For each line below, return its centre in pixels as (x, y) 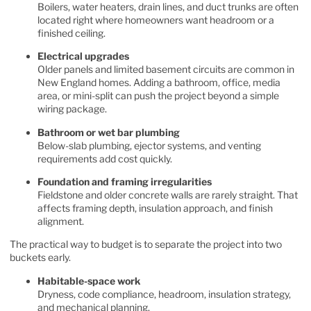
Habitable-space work (89, 280)
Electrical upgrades (83, 56)
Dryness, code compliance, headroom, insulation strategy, (164, 294)
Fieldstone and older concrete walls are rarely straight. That (168, 194)
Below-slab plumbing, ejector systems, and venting (149, 145)
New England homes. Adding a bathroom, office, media (159, 83)
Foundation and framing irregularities (125, 181)
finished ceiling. (72, 33)
